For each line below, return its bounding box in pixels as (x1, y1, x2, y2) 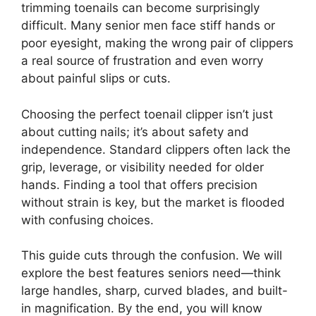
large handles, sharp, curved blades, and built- (21, 284, 288, 298)
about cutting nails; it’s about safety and (21, 124, 249, 139)
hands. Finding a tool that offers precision (21, 177, 257, 192)
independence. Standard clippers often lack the (21, 142, 291, 157)
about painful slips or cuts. (21, 71, 171, 86)
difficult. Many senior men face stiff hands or (21, 18, 275, 33)
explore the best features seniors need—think (21, 266, 281, 281)
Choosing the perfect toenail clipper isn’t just (21, 107, 273, 121)
